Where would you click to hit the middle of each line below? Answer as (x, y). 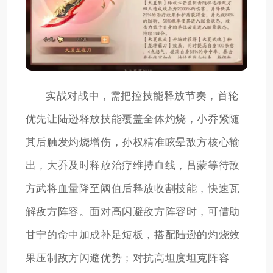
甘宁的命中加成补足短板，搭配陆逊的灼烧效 (133, 235)
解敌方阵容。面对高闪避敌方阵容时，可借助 (133, 212)
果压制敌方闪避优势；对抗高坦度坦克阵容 (127, 258)
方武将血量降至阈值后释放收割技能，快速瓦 (133, 189)
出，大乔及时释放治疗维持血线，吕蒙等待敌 (133, 166)
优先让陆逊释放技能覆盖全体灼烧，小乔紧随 (133, 119)
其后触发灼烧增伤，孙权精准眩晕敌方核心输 (133, 143)
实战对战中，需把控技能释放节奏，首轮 (142, 96)
